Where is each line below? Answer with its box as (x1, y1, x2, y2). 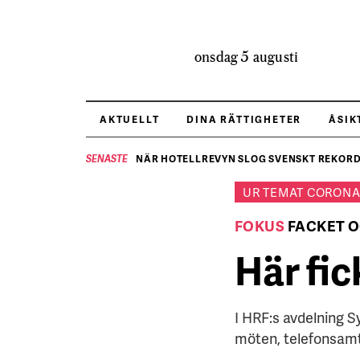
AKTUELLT (100, 112, 160, 126)
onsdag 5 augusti (194, 45, 299, 67)
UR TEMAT (243, 183, 307, 201)
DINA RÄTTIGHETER (186, 112, 302, 126)
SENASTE (86, 153, 128, 166)
